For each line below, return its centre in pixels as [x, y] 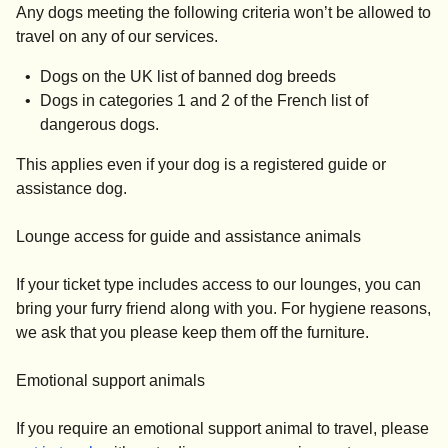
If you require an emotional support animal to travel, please [222, 429]
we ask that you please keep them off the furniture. [192, 333]
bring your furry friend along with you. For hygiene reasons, [223, 309]
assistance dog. [71, 189]
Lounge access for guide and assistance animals [188, 237]
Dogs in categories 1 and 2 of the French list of [204, 101]
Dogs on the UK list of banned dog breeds [188, 77]
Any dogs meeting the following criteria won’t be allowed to [223, 13]
